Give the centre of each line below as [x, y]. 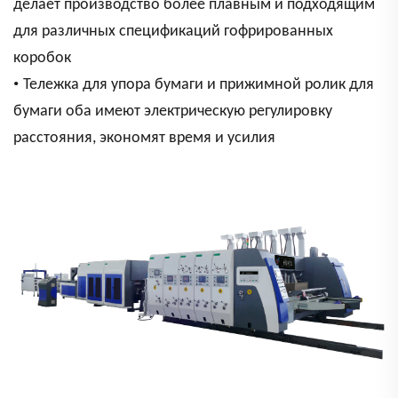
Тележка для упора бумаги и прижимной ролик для [199, 85]
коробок [42, 59]
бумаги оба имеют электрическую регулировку [173, 112]
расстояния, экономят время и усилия [144, 139]
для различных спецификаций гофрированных [173, 32]
